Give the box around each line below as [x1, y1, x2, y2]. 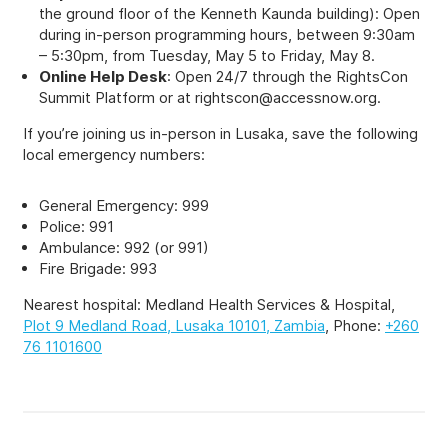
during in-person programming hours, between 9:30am [39, 24, 415, 44]
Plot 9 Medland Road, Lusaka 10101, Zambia [23, 315, 325, 335]
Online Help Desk [39, 66, 167, 86]
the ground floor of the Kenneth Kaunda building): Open [39, 3, 420, 23]
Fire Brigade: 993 [39, 258, 157, 278]
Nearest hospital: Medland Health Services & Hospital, [23, 294, 395, 314]
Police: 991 [39, 216, 114, 236]
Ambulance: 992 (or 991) [39, 237, 209, 257]
